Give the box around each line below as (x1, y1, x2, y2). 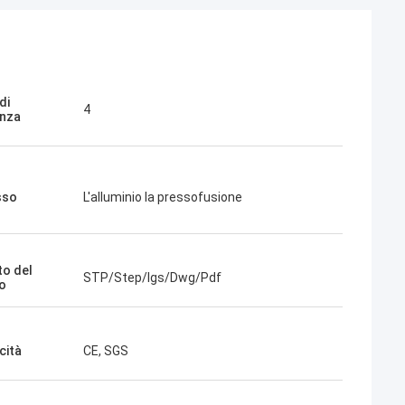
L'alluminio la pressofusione (83, 190, 242, 204)
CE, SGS (83, 344, 128, 358)
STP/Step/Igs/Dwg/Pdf (83, 270, 221, 285)
